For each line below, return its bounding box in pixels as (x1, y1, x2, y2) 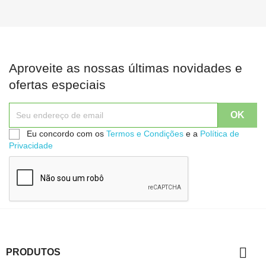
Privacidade (9, 140, 53, 150)
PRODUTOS (6, 246, 61, 257)
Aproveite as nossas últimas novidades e (9, 61, 242, 75)
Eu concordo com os (27, 128, 106, 138)
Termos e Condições (106, 128, 183, 138)
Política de (200, 128, 239, 138)
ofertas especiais (9, 77, 106, 91)
